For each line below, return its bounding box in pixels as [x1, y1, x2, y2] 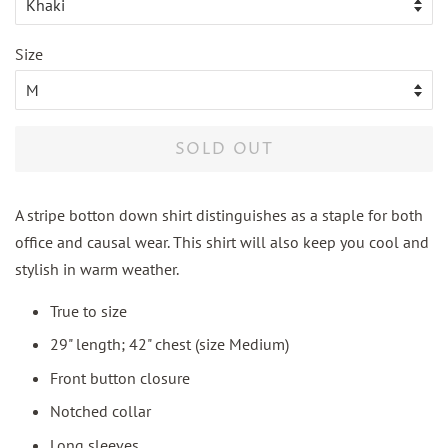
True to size [50, 301, 127, 322]
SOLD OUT [174, 138, 274, 161]
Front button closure [50, 367, 190, 388]
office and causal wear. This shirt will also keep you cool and [15, 232, 429, 253]
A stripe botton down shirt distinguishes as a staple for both [15, 205, 423, 226]
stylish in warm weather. [15, 259, 179, 280]
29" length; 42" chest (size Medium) [50, 334, 289, 355]
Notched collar [50, 401, 151, 422]
